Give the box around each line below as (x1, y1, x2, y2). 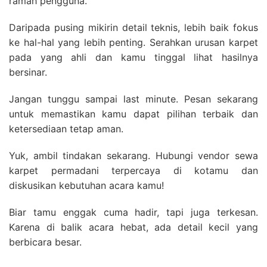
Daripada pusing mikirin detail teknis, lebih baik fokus (9, 21, 258, 33)
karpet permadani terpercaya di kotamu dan (9, 164, 258, 176)
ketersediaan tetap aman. (9, 122, 123, 135)
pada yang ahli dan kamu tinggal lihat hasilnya (9, 51, 258, 63)
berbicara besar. (9, 235, 82, 248)
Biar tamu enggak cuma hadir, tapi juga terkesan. (9, 206, 258, 218)
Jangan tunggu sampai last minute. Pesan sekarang (9, 92, 258, 105)
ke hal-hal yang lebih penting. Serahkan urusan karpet (9, 36, 258, 48)
